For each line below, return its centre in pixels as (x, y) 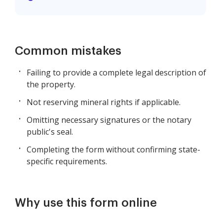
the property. (51, 85)
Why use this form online (86, 203)
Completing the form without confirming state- (113, 150)
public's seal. (50, 132)
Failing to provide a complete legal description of (116, 73)
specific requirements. (67, 162)
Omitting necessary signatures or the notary (109, 120)
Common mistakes (68, 51)
